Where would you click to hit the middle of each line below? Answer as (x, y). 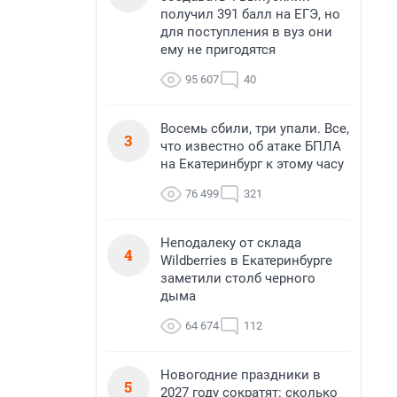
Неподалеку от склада (231, 243)
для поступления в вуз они (246, 32)
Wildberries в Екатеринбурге (246, 261)
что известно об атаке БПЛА (251, 146)
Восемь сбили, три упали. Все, (255, 128)
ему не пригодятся (218, 50)
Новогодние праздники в (241, 375)
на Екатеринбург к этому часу (252, 164)
